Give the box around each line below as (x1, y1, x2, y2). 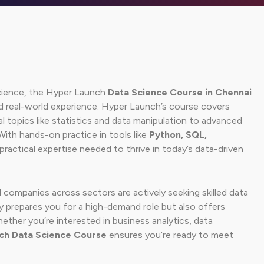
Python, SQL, (148, 129, 207, 141)
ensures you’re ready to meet (106, 229, 233, 240)
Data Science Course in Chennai (107, 87, 252, 98)
